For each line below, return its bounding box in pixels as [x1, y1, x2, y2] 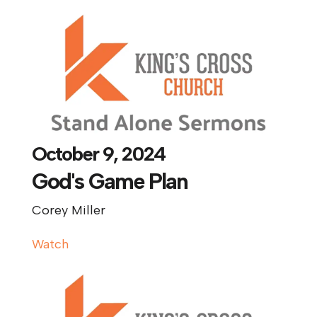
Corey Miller [31, 202, 105, 219]
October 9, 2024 [31, 142, 165, 166]
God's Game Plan [31, 168, 188, 195]
